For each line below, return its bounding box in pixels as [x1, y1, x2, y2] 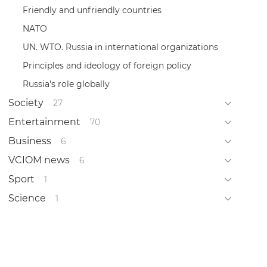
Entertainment [8, 116, 80, 128]
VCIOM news [8, 154, 70, 166]
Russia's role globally [22, 78, 110, 89]
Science [8, 192, 46, 204]
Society [8, 97, 44, 108]
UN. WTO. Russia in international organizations [22, 41, 218, 52]
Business [8, 135, 51, 147]
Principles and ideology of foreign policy [22, 60, 191, 71]
